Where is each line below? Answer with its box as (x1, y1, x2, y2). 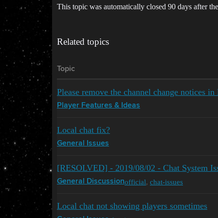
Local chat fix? (57, 125, 110, 135)
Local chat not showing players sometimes (57, 201, 207, 211)
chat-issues (150, 177, 183, 186)
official (125, 177, 146, 186)
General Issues (57, 140, 109, 147)
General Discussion (57, 178, 125, 185)
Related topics (57, 36, 109, 47)
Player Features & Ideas (57, 102, 140, 109)
